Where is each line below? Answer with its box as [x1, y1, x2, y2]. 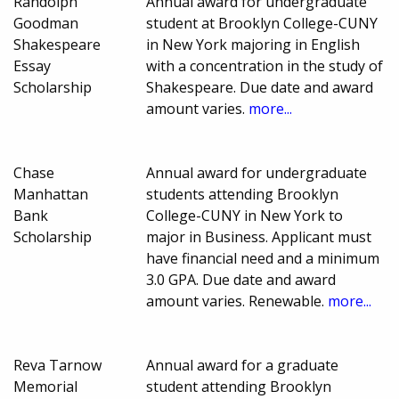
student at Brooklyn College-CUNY [146, 13, 379, 34]
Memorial [13, 377, 77, 397]
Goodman [13, 13, 78, 34]
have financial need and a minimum [146, 248, 380, 269]
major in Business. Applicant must [146, 227, 372, 248]
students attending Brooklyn [146, 184, 339, 205]
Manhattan [13, 184, 88, 205]
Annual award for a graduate [146, 355, 339, 376]
